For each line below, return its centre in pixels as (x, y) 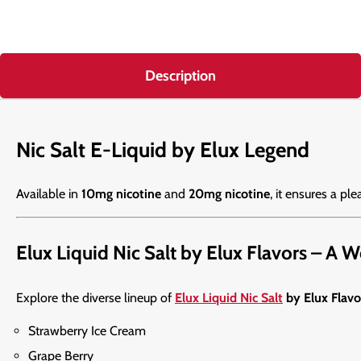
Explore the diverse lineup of (95, 298)
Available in (49, 194)
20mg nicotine (229, 194)
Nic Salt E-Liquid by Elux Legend (163, 149)
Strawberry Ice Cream (87, 331)
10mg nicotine (121, 194)
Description (180, 76)
